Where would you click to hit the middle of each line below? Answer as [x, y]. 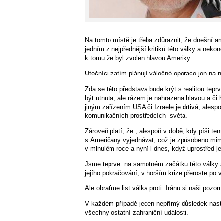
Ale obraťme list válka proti [123, 188]
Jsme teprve [103, 164]
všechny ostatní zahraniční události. [137, 213]
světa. [179, 115]
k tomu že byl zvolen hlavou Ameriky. [138, 58]
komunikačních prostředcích [125, 115]
